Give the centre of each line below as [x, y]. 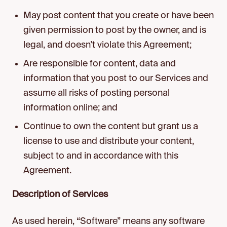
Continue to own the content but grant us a [111, 127]
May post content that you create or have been [119, 16]
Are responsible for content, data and [100, 64]
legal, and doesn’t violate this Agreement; [108, 45]
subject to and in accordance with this [101, 156]
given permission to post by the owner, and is [115, 30]
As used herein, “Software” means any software [108, 221]
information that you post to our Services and [116, 79]
